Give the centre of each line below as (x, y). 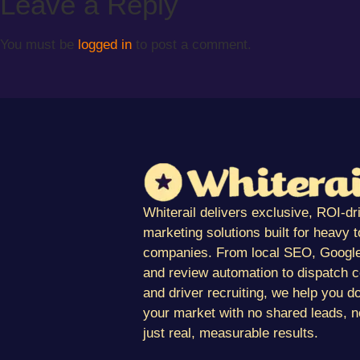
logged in (105, 44)
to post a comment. (192, 44)
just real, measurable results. (230, 333)
